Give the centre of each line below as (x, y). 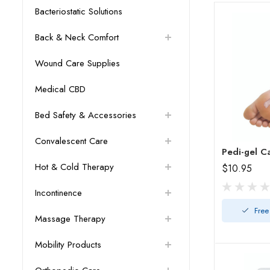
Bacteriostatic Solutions (79, 12)
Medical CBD (60, 89)
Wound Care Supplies (77, 64)
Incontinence (58, 193)
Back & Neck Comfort (77, 38)
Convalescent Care (71, 141)
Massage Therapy (70, 219)
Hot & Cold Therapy (74, 167)
